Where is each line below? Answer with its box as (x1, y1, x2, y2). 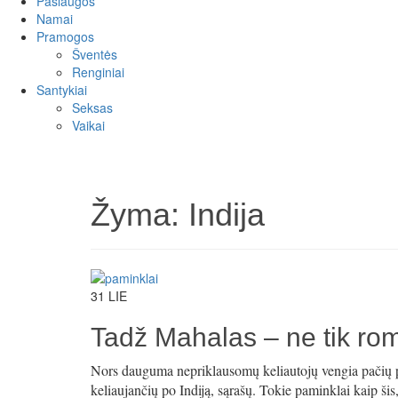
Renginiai (72, 63, 124, 81)
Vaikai (72, 116, 105, 134)
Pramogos (36, 28, 94, 45)
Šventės (72, 45, 117, 63)
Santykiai (36, 81, 87, 99)
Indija (188, 196, 265, 233)
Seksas (72, 99, 113, 116)
